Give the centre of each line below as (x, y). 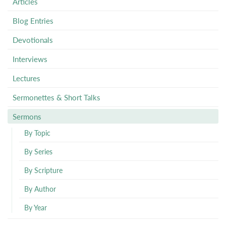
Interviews (30, 59)
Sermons (27, 116)
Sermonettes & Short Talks (56, 97)
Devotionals (33, 40)
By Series (38, 151)
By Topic (37, 133)
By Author (40, 189)
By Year (35, 207)
